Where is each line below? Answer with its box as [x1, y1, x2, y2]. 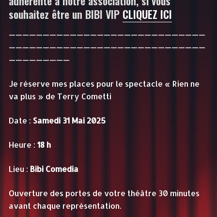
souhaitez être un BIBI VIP [8, 6, 123, 22]
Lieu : [8, 163, 30, 174]
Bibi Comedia [30, 163, 78, 174]
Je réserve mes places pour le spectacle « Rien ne [8, 78, 200, 89]
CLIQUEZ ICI [122, 6, 172, 22]
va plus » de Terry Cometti [8, 91, 111, 101]
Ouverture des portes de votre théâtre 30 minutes [8, 187, 200, 198]
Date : [8, 115, 31, 125]
